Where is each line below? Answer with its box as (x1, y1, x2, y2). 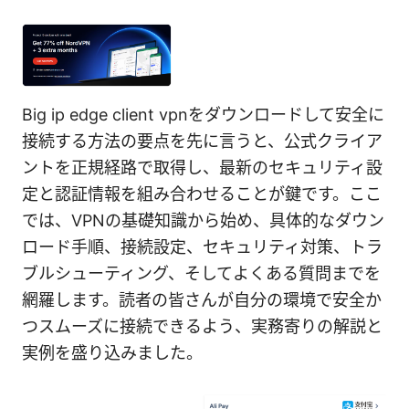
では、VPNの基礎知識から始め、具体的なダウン (22, 211, 384, 231)
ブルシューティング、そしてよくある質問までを (22, 264, 381, 284)
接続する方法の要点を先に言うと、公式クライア (22, 131, 383, 152)
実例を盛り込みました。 (22, 343, 203, 363)
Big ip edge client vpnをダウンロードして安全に (22, 105, 384, 125)
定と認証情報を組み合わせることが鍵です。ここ (22, 184, 382, 204)
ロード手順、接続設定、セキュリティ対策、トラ (22, 237, 383, 257)
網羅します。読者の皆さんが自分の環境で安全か (22, 290, 382, 310)
